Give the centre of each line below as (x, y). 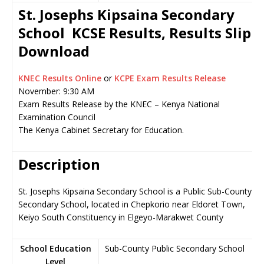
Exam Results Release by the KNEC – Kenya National (119, 104)
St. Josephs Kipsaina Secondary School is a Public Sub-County (135, 191)
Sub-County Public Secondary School (175, 248)
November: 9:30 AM (56, 91)
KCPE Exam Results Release (170, 78)
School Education (55, 248)
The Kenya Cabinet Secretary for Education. (101, 130)
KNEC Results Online (61, 78)
